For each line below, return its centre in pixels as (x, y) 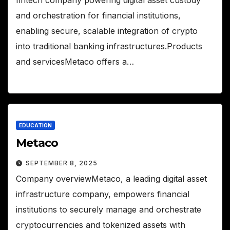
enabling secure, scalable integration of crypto (107, 31)
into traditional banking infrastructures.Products (109, 46)
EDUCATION (35, 126)
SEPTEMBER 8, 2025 (62, 163)
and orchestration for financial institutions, (98, 15)
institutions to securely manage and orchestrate (109, 210)
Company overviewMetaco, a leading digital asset (111, 179)
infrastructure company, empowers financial (103, 194)
